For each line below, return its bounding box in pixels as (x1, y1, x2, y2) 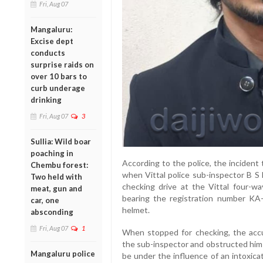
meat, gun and (31, 183, 82, 193)
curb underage (31, 83, 85, 93)
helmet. (122, 204, 150, 215)
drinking (31, 95, 62, 104)
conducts (31, 48, 65, 58)
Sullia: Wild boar (31, 136, 91, 146)
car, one (31, 195, 59, 205)
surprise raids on (31, 59, 94, 69)
